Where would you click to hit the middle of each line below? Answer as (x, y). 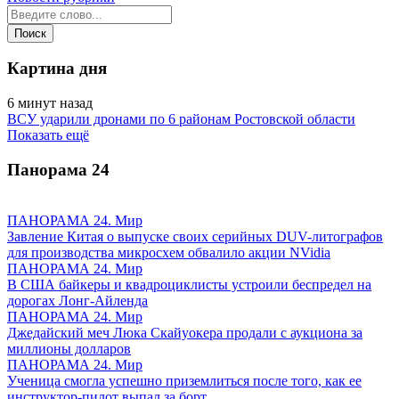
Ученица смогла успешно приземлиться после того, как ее (184, 380)
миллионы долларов (69, 348)
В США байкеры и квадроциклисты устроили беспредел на (189, 284)
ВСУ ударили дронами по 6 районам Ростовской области (181, 119)
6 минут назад (50, 103)
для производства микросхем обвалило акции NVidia (169, 252)
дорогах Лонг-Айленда (77, 300)
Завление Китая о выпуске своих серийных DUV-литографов (195, 236)
